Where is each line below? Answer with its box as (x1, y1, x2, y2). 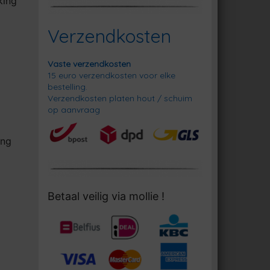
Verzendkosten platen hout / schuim (47, 92, 192, 104)
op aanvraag (47, 104, 100, 115)
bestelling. (47, 81, 87, 92)
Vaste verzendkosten (47, 58, 131, 69)
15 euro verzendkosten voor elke (47, 69, 175, 81)
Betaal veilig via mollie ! (47, 190, 165, 203)
